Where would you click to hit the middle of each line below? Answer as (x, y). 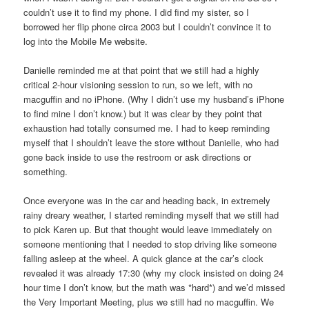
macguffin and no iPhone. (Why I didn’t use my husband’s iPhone (154, 99)
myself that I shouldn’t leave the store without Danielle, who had (151, 142)
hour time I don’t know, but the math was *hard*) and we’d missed (154, 287)
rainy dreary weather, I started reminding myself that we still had (151, 215)
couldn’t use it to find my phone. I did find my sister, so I (137, 12)
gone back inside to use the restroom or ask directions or (138, 157)
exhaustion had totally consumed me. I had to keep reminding (147, 128)
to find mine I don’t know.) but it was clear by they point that (143, 113)
